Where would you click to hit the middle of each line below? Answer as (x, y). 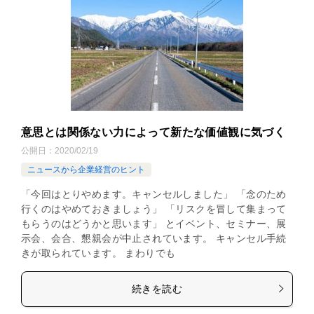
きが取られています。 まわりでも (98, 253)
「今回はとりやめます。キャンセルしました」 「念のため (154, 194)
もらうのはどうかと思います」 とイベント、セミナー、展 (154, 223)
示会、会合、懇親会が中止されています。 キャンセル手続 (154, 238)
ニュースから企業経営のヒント (86, 169)
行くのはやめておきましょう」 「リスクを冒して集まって (154, 209)
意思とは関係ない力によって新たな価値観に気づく (153, 132)
